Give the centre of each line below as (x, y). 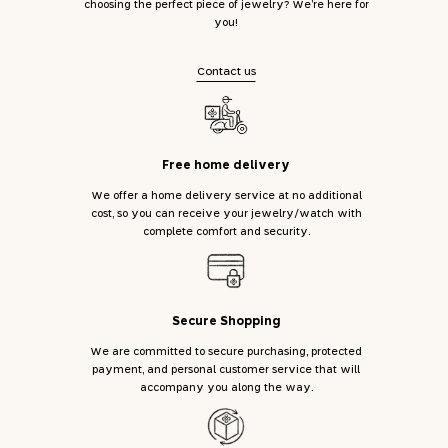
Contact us (226, 71)
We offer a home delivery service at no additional (226, 196)
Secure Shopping (226, 322)
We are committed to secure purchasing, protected (226, 352)
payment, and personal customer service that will (226, 370)
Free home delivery (226, 166)
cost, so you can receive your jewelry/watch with (226, 214)
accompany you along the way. (226, 388)
